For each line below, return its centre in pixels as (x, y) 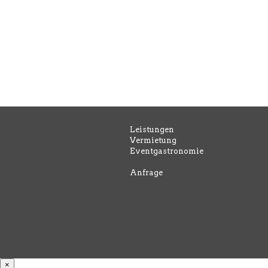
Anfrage (146, 172)
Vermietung (153, 140)
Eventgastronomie (167, 151)
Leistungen (152, 129)
